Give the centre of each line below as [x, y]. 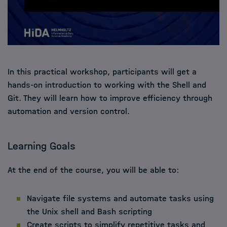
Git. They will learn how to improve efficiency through [110, 98]
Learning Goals [42, 146]
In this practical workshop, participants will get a [102, 72]
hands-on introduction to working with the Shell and [107, 85]
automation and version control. [69, 111]
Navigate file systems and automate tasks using [120, 198]
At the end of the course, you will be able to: [93, 170]
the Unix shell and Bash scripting [89, 212]
